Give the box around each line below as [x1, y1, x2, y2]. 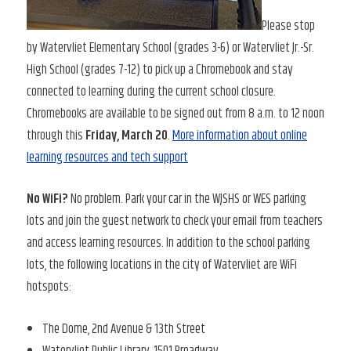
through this [27, 125, 85, 146]
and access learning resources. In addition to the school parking [27, 233, 310, 254]
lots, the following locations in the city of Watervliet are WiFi [27, 255, 297, 276]
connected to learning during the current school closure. [27, 81, 276, 102]
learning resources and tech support [27, 147, 188, 168]
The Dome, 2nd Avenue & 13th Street [42, 318, 206, 339]
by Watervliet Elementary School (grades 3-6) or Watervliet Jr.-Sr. [27, 37, 314, 58]
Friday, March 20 [85, 125, 168, 146]
